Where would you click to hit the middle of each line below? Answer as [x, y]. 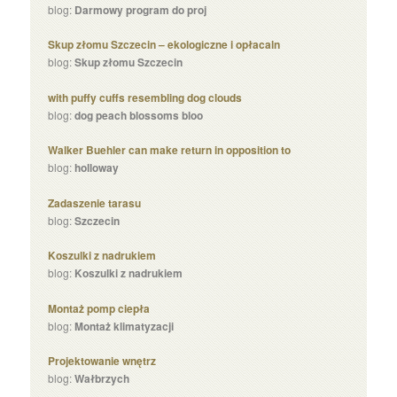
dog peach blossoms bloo [139, 115]
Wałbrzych [102, 378]
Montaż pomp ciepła [99, 308]
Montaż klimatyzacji [125, 326]
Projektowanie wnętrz [102, 361]
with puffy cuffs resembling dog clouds [145, 97]
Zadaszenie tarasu [95, 202]
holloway [97, 167]
